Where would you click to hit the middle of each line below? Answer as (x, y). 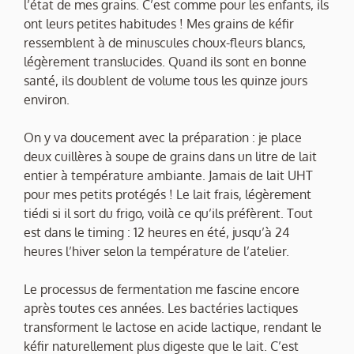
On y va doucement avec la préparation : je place (163, 138)
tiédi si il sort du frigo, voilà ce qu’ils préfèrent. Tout (168, 214)
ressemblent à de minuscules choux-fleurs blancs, (165, 43)
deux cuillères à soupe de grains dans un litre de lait (170, 157)
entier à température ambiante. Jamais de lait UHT (168, 176)
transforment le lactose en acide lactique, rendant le (173, 328)
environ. (47, 100)
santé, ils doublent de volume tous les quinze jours (166, 81)
